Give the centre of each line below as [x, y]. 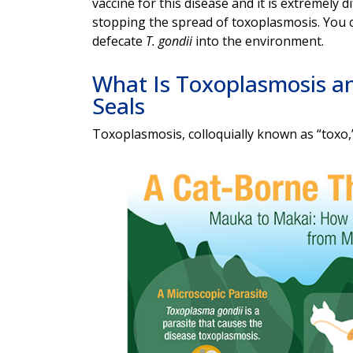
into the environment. [258, 41]
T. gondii [169, 41]
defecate [119, 41]
